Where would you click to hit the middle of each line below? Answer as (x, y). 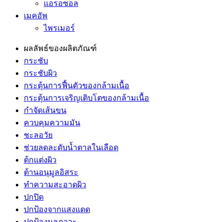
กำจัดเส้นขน (45, 110)
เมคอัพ (36, 16)
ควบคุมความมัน (52, 123)
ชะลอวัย (38, 135)
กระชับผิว (40, 73)
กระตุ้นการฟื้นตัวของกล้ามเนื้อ (77, 85)
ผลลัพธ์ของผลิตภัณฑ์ (60, 48)
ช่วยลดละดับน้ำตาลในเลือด (71, 147)
